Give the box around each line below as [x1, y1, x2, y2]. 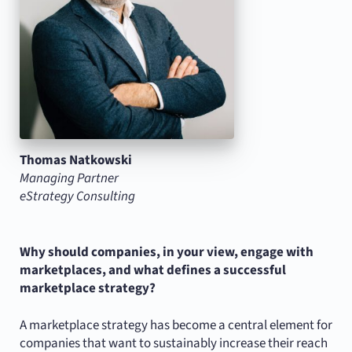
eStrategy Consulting [19, 187, 135, 207]
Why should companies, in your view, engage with [19, 243, 313, 262]
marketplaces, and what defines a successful [19, 261, 286, 280]
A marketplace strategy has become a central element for [19, 316, 332, 335]
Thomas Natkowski [19, 151, 132, 170]
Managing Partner [19, 169, 119, 189]
